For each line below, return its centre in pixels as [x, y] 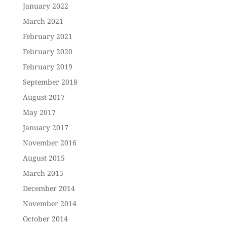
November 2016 [49, 143]
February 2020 [47, 51]
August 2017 [44, 97]
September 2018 [50, 82]
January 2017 [45, 127]
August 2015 [44, 158]
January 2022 [45, 6]
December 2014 [49, 188]
